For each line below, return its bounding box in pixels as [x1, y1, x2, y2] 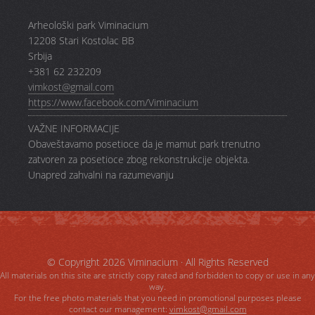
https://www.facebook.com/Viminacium [28, 96, 198, 110]
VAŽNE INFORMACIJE [28, 122, 120, 136]
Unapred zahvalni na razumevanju [28, 168, 174, 182]
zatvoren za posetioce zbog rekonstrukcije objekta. [28, 153, 250, 167]
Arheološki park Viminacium [28, 18, 148, 32]
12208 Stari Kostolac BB [28, 34, 134, 48]
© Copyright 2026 [46, 255, 128, 269]
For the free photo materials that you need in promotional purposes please [13, 292, 302, 304]
